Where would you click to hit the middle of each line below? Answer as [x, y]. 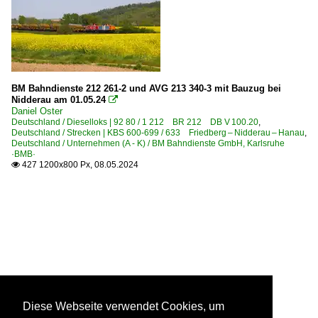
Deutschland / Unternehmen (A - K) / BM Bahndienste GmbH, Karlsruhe [152, 143]
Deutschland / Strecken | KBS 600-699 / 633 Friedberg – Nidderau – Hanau [158, 132]
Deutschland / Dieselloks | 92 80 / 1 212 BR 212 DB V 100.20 [135, 122]
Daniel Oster [37, 111]
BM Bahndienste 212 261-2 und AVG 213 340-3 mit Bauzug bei [146, 88]
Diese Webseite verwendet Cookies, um [124, 307]
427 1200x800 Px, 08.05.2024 [79, 164]
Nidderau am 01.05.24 [59, 99]
